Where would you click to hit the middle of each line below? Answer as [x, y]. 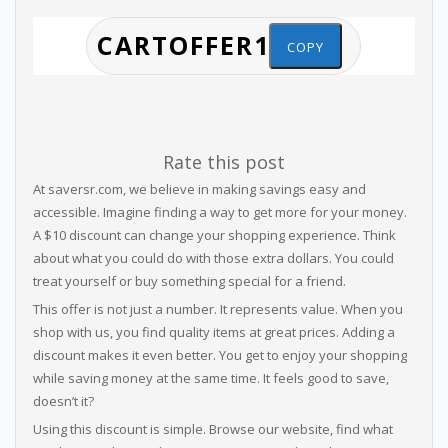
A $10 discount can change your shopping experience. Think [214, 235]
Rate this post [223, 162]
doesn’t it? [63, 401]
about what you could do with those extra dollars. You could [213, 258]
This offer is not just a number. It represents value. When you [217, 309]
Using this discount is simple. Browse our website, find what [212, 429]
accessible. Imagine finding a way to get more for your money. [219, 212]
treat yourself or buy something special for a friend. [189, 281]
